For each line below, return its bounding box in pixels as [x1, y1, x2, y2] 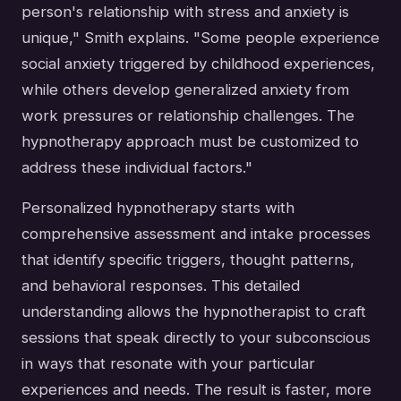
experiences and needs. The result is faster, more [21, 380, 371, 399]
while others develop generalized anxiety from [21, 81, 349, 99]
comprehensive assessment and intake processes [21, 225, 371, 243]
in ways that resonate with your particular [21, 354, 315, 373]
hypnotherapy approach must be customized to [21, 132, 359, 151]
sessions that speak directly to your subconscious [21, 328, 371, 347]
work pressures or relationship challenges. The [21, 107, 354, 125]
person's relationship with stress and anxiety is [21, 3, 349, 21]
